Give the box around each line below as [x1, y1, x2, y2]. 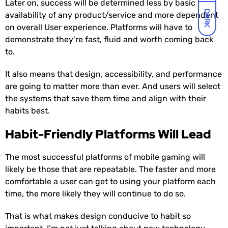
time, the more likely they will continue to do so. [5, 189, 186, 199]
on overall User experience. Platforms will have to [5, 22, 192, 33]
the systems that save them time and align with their [5, 94, 206, 104]
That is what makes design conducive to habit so [5, 211, 191, 221]
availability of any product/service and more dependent [5, 10, 218, 20]
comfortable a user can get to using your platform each [5, 177, 216, 187]
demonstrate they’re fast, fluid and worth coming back [5, 35, 213, 45]
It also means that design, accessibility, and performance [5, 69, 222, 79]
